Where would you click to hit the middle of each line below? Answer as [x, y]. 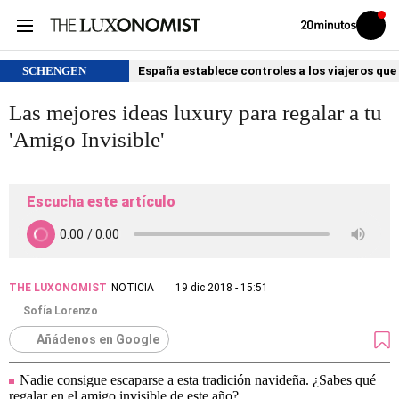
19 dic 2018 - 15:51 [222, 288]
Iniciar [382, 28]
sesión [383, 38]
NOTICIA [133, 288]
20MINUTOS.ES [332, 44]
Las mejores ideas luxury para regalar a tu [195, 113]
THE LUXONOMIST [58, 288]
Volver [313, 24]
